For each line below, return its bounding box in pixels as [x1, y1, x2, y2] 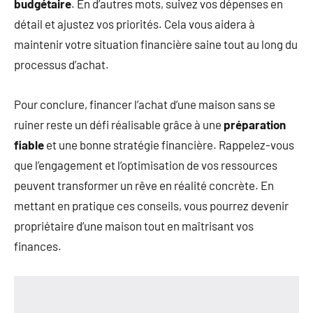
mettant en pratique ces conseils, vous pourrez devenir [14, 198, 289, 212]
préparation [224, 117, 286, 131]
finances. [14, 238, 61, 253]
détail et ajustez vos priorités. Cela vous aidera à [14, 16, 255, 31]
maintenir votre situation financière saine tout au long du [14, 36, 298, 51]
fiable [14, 137, 44, 152]
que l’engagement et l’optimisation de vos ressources [14, 157, 277, 172]
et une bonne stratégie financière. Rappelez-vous [44, 137, 294, 152]
